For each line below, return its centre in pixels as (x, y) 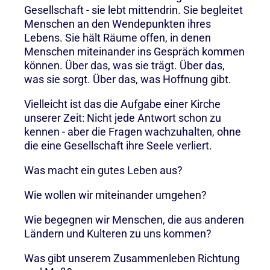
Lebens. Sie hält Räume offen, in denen (118, 37)
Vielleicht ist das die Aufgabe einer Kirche (122, 104)
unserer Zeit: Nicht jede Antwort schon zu (123, 118)
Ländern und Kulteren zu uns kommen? (118, 233)
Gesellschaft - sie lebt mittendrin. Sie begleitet (133, 10)
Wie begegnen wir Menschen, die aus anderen (134, 219)
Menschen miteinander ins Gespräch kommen (134, 51)
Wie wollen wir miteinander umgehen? (115, 195)
